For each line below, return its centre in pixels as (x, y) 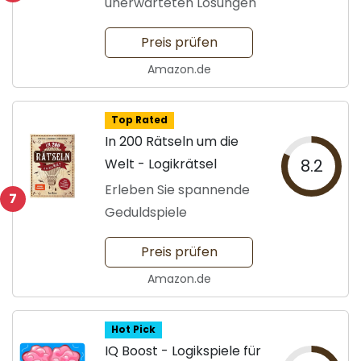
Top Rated (139, 120)
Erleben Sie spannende (177, 190)
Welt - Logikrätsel (161, 164)
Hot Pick (133, 330)
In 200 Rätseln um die (172, 142)
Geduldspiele (146, 213)
